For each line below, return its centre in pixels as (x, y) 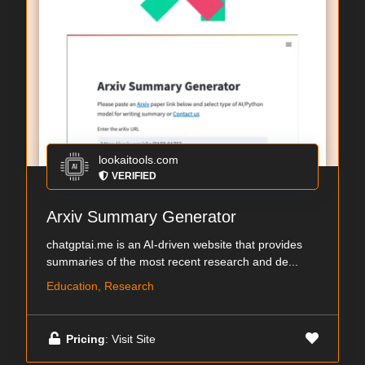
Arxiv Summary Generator (141, 217)
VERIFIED (134, 176)
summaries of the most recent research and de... (172, 262)
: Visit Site (130, 339)
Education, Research (100, 286)
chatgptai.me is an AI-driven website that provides (174, 245)
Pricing (86, 339)
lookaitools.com (139, 160)
